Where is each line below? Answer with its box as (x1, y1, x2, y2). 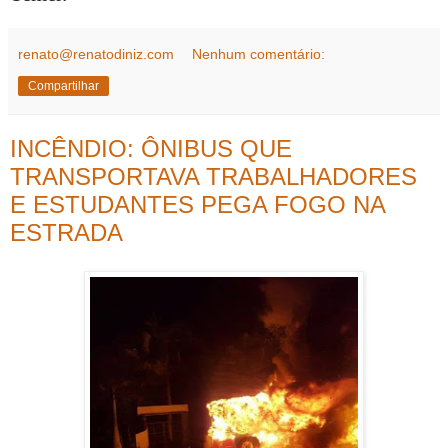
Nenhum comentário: (192, 45, 326, 62)
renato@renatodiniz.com (18, 45, 174, 62)
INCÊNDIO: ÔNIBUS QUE (10, 134, 292, 162)
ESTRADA (10, 218, 123, 246)
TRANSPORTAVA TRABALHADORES (10, 162, 417, 190)
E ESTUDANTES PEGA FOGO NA (10, 190, 385, 218)
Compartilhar (28, 78, 99, 93)
